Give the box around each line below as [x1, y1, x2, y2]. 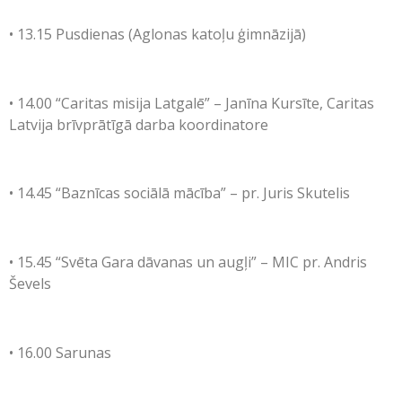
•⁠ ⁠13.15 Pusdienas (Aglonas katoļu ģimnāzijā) [9, 23, 306, 44]
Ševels [9, 274, 51, 294]
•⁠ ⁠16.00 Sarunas [9, 342, 111, 363]
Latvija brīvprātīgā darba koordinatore [9, 114, 268, 135]
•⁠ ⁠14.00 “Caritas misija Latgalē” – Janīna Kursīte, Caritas [9, 92, 374, 113]
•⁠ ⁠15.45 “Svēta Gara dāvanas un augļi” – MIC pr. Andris [9, 252, 367, 273]
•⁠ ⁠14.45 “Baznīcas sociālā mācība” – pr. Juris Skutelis [9, 183, 350, 204]
